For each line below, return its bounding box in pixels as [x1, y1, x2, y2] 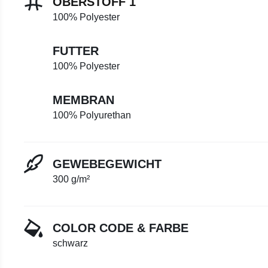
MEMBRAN [53, 93, 114, 106]
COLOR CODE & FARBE [53, 221, 188, 234]
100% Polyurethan [53, 109, 131, 120]
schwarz [53, 237, 88, 248]
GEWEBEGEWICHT [53, 157, 162, 170]
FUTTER [53, 44, 99, 57]
